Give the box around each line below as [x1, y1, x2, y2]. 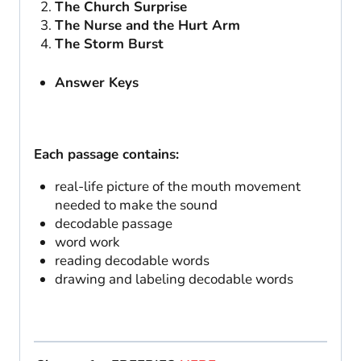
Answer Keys [54, 73, 139, 93]
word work [54, 232, 120, 251]
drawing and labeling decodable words [54, 269, 293, 288]
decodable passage [54, 214, 172, 233]
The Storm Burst [54, 34, 164, 53]
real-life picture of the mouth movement [54, 176, 301, 196]
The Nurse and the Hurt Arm [54, 15, 240, 35]
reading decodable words [54, 251, 210, 270]
